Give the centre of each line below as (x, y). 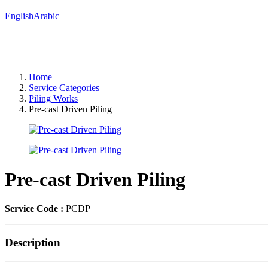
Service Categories (64, 88)
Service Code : (34, 209)
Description (33, 242)
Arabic (46, 16)
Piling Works (53, 99)
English (19, 16)
